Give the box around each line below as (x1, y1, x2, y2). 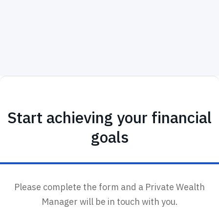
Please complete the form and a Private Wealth (14, 181, 205, 193)
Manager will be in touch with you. (41, 196, 178, 208)
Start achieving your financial (7, 107, 212, 128)
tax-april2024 (8, 2, 64, 14)
